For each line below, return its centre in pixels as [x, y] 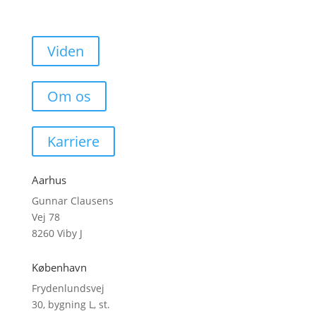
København [59, 267]
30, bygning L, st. [71, 304]
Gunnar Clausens [72, 200]
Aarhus [49, 180]
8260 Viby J [57, 233]
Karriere [73, 141]
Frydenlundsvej [68, 288]
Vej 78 [45, 217]
